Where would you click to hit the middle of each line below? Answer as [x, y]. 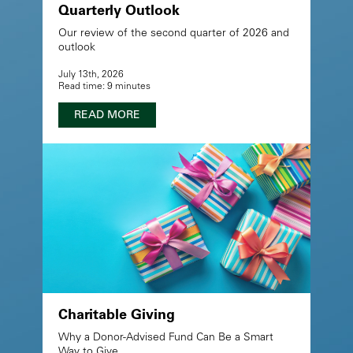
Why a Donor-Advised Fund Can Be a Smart [165, 338]
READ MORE [107, 115]
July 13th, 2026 [91, 74]
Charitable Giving [116, 316]
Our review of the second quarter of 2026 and [173, 33]
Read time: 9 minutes [104, 86]
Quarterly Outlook [119, 11]
